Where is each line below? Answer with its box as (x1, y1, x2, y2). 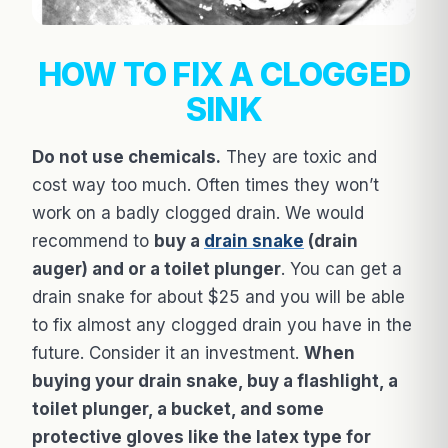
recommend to (32, 230, 154, 251)
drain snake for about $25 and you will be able (32, 286, 405, 307)
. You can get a (281, 258, 402, 279)
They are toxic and (221, 146, 377, 167)
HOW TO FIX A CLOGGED (37, 54, 410, 94)
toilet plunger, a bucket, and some (32, 398, 324, 419)
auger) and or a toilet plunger (32, 258, 281, 279)
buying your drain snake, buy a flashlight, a (32, 370, 398, 391)
